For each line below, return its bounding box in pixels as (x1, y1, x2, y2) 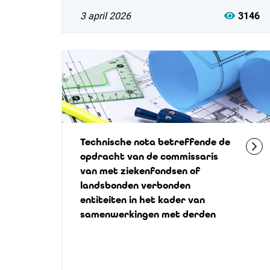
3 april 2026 (80, 10, 131, 22)
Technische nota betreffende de (80, 136, 230, 148)
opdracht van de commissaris (80, 151, 218, 162)
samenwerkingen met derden (80, 209, 216, 220)
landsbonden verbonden (80, 180, 190, 191)
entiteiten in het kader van (80, 194, 205, 206)
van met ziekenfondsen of (80, 165, 200, 177)
